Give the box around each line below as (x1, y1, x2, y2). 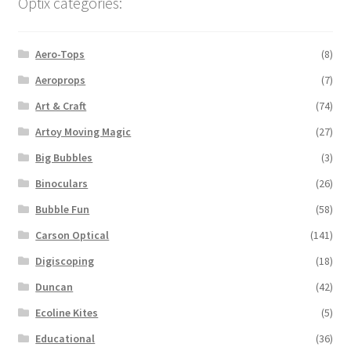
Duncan (35, 280, 74, 295)
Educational (35, 331, 96, 346)
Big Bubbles (35, 150, 93, 165)
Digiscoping (35, 254, 95, 269)
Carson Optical (35, 228, 110, 243)
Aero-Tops (35, 47, 85, 62)
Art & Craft (35, 99, 87, 114)
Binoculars (35, 176, 89, 191)
